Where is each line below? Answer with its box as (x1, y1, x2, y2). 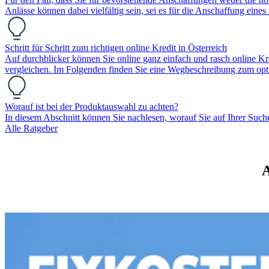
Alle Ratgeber (5, 122, 58, 133)
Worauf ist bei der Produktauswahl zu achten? (5, 101, 178, 112)
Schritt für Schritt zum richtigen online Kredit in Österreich (5, 42, 227, 53)
